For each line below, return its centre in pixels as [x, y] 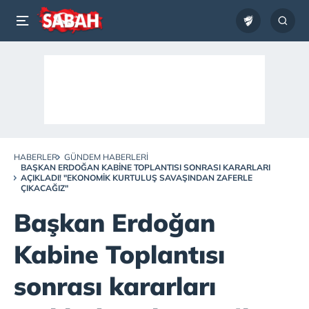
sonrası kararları [115, 286]
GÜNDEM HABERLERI [106, 157]
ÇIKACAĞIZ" [44, 188]
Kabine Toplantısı [119, 254]
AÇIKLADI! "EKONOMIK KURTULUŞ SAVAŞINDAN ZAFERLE [137, 178]
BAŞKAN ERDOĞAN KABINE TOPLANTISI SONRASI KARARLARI [146, 167]
